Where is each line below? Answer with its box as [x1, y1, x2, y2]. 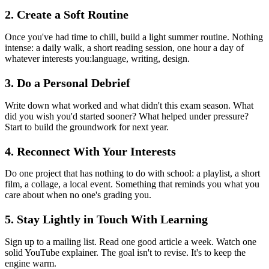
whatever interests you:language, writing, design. [5, 53, 190, 64]
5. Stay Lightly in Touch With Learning [5, 213, 208, 226]
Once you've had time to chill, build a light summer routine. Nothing [5, 32, 263, 42]
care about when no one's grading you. [5, 190, 151, 201]
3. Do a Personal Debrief [5, 76, 130, 89]
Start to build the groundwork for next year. [5, 121, 169, 132]
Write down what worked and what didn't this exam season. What [5, 100, 253, 110]
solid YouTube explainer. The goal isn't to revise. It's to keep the [5, 247, 246, 258]
